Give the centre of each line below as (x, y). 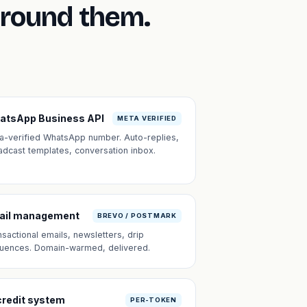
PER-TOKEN (153, 299)
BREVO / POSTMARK (137, 215)
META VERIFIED (147, 118)
